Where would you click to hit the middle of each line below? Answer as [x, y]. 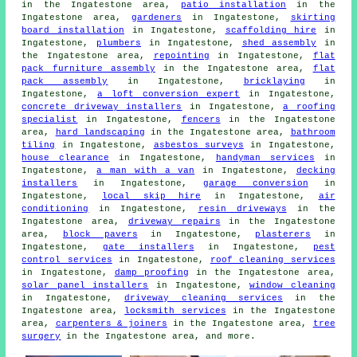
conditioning [55, 209]
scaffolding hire [271, 31]
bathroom [313, 133]
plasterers [283, 235]
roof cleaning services [273, 260]
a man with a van [146, 171]
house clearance [66, 158]
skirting [313, 18]
